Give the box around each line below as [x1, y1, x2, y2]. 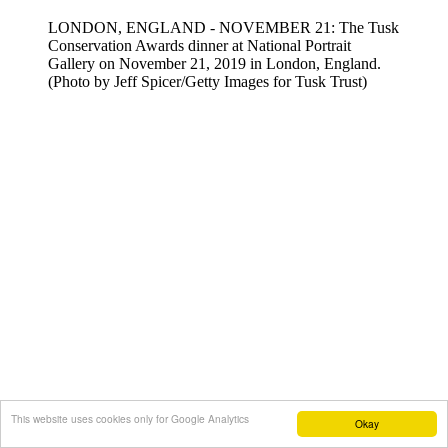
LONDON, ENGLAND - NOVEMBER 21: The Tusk [48, 18, 399, 36]
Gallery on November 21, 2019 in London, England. [48, 54, 381, 72]
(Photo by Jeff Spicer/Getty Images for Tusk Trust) [48, 72, 367, 90]
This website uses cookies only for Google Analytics [11, 411, 249, 426]
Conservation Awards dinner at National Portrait [48, 36, 351, 54]
